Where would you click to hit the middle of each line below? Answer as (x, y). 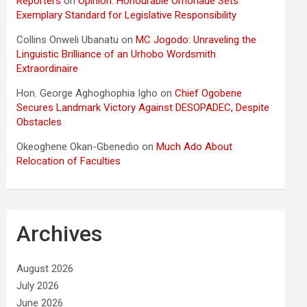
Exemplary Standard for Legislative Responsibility (127, 15)
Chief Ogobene (209, 93)
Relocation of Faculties (69, 161)
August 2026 (45, 268)
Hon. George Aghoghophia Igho (87, 93)
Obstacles (39, 122)
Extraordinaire (48, 68)
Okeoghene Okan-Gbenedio (78, 146)
